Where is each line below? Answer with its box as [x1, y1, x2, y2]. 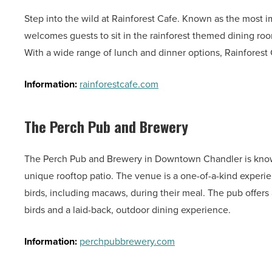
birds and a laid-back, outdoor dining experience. [24, 203, 231, 217]
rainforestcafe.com [80, 77, 158, 92]
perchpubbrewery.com [80, 234, 175, 249]
